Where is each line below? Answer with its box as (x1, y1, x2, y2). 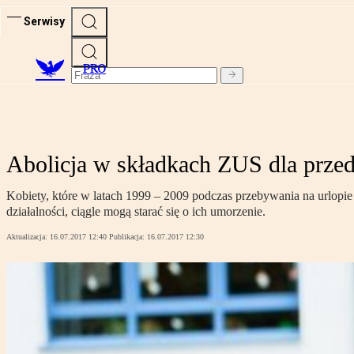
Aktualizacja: (6, 232, 50, 242)
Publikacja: (109, 232, 147, 242)
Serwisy (24, 14, 65, 28)
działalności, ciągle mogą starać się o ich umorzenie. (6, 205, 265, 219)
